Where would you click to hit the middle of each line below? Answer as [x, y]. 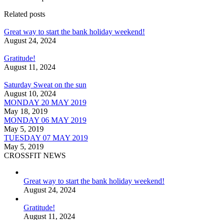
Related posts [25, 14]
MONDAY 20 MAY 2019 [45, 103]
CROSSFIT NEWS [35, 156]
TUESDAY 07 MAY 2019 [46, 138]
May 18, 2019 [26, 111]
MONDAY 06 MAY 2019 [45, 120]
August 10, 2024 [30, 94]
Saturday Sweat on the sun [45, 85]
